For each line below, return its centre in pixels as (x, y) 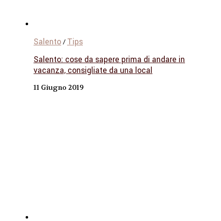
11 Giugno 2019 (59, 87)
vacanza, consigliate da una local (93, 70)
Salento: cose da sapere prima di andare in (109, 59)
